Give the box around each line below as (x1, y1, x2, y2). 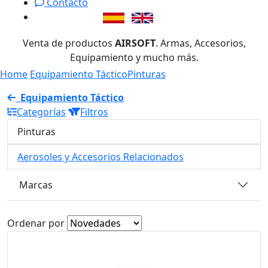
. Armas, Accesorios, (155, 36, 246, 50)
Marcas (19, 178, 53, 191)
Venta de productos (22, 36, 115, 50)
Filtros (80, 105, 108, 118)
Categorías (17, 105, 66, 118)
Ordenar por (7, 217, 65, 230)
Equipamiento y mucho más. (69, 51, 199, 64)
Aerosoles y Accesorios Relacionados (17, 150, 184, 163)
